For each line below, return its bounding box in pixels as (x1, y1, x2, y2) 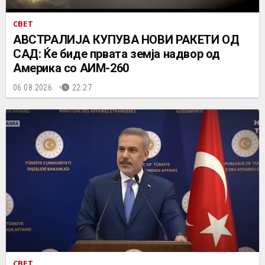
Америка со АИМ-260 (13, 60, 129, 75)
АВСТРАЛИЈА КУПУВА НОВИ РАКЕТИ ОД (13, 32, 240, 47)
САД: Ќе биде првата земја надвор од (13, 46, 220, 61)
